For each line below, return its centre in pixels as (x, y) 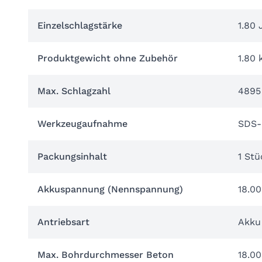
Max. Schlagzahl (74, 91)
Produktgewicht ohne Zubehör (108, 58)
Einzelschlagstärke (80, 25)
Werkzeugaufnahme (82, 124)
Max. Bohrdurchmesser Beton (106, 255)
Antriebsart (63, 222)
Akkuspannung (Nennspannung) (110, 189)
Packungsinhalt (72, 156)
